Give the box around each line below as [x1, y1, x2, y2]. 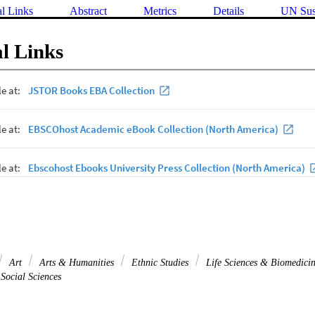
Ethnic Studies [129, 257, 191, 269]
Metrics [143, 5, 176, 18]
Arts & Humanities [37, 257, 117, 269]
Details [213, 5, 244, 18]
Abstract [70, 5, 107, 18]
